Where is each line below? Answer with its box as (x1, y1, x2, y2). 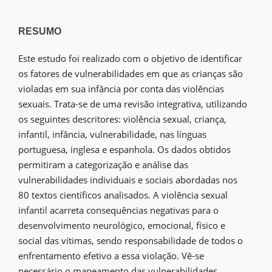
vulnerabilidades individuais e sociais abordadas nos (18, 174, 237, 186)
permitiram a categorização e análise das (18, 158, 188, 171)
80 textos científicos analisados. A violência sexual (18, 189, 228, 202)
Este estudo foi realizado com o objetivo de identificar (18, 52, 242, 65)
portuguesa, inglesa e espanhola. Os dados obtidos (18, 143, 231, 156)
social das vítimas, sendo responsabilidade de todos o (18, 234, 243, 247)
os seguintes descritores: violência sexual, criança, (18, 113, 226, 126)
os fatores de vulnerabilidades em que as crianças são (18, 67, 243, 80)
